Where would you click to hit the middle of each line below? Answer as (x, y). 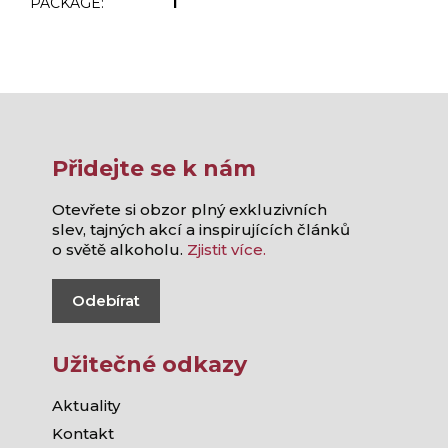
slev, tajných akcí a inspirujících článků (201, 229)
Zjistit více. (226, 249)
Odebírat (106, 300)
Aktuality (86, 405)
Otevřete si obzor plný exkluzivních (189, 209)
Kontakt (83, 433)
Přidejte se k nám (154, 168)
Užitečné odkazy (149, 364)
